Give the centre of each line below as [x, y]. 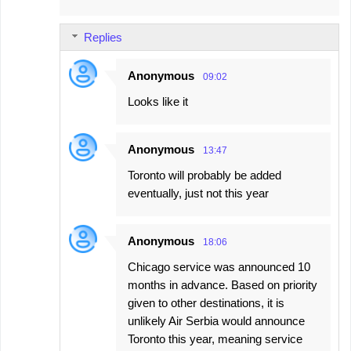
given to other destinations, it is [206, 303]
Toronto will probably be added [204, 175]
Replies [103, 38]
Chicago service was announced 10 [219, 267]
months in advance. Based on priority [223, 285]
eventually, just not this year [198, 194]
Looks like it [158, 102]
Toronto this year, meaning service [215, 339]
